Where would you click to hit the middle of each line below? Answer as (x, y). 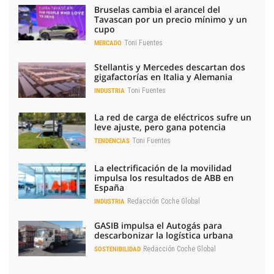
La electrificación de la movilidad (163, 168)
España (109, 187)
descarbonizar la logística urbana (164, 235)
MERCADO (108, 43)
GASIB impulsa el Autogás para (158, 225)
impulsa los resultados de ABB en (164, 177)
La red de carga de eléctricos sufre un (173, 117)
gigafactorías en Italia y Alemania (163, 77)
